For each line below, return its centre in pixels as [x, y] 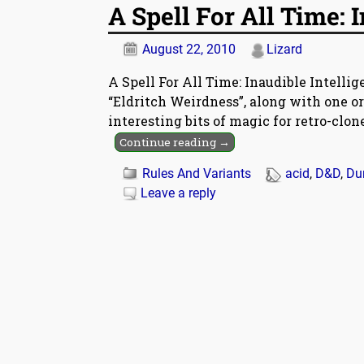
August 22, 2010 [189, 50]
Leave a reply [178, 193]
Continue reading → [175, 143]
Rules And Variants [197, 174]
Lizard [284, 50]
